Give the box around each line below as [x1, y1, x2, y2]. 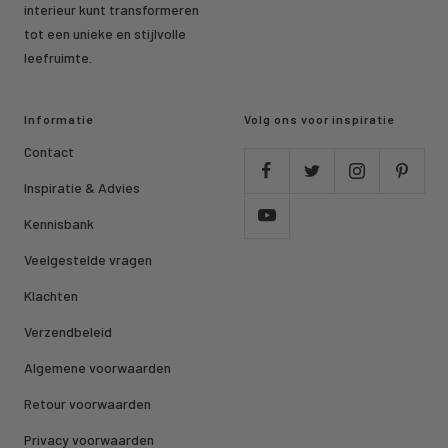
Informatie [24, 112, 93, 127]
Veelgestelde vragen [24, 251, 152, 269]
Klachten [24, 287, 78, 305]
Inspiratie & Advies [24, 179, 140, 197]
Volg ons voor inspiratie [244, 112, 394, 127]
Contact [24, 143, 74, 161]
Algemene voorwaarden [24, 359, 171, 377]
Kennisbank [24, 215, 94, 233]
